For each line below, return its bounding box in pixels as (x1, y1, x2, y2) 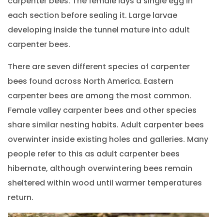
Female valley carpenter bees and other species (7, 105, 197, 116)
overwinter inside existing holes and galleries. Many (7, 134, 208, 145)
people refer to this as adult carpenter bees (7, 148, 180, 160)
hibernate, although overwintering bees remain (7, 163, 192, 174)
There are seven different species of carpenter (7, 61, 190, 73)
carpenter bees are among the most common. (7, 90, 191, 102)
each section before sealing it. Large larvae (7, 10, 177, 21)
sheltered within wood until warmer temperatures (7, 177, 202, 189)
